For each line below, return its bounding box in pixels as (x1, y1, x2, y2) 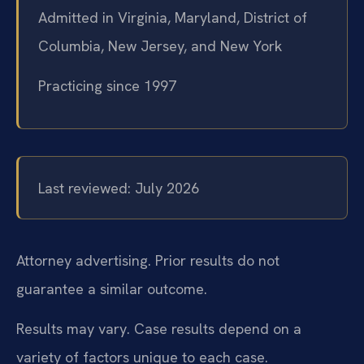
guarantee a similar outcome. (16, 279, 207, 298)
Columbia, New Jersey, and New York (38, 36, 282, 55)
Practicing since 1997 (38, 76, 176, 96)
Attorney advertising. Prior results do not (16, 250, 279, 270)
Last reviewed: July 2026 (38, 178, 199, 197)
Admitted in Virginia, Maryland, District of (38, 7, 307, 27)
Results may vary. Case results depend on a (16, 319, 301, 339)
